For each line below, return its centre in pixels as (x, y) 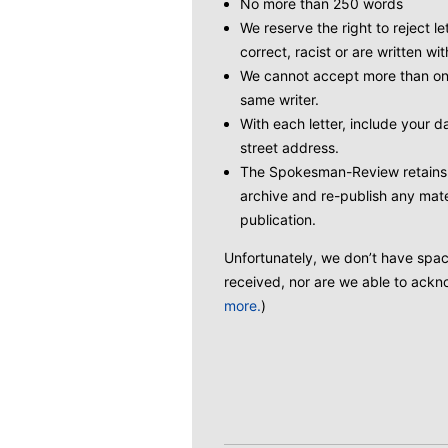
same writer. (279, 99)
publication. (278, 219)
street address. (289, 147)
